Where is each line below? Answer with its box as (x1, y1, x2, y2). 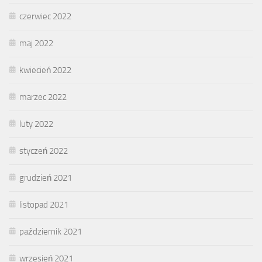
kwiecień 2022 (19, 64, 71, 75)
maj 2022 (19, 37, 53, 49)
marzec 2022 (19, 91, 67, 102)
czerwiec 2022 (19, 11, 71, 22)
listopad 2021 (19, 199, 68, 210)
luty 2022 (19, 118, 53, 129)
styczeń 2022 (19, 145, 68, 156)
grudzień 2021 (19, 172, 72, 183)
